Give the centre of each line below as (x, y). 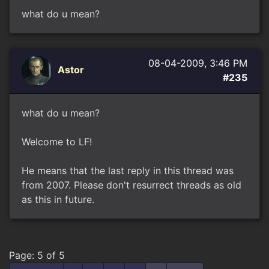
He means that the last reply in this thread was (128, 171)
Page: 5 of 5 (37, 255)
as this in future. (58, 199)
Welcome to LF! (57, 142)
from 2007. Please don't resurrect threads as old (131, 185)
